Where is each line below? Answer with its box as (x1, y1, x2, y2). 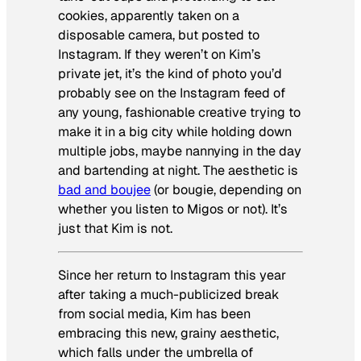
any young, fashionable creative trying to (58, 103, 301, 121)
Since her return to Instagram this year (58, 267, 286, 284)
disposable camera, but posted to (58, 26, 259, 44)
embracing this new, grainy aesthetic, (58, 325, 279, 342)
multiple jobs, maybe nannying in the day (58, 142, 301, 160)
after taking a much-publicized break (58, 286, 280, 304)
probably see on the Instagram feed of (58, 84, 285, 102)
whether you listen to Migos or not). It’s (58, 200, 288, 218)
